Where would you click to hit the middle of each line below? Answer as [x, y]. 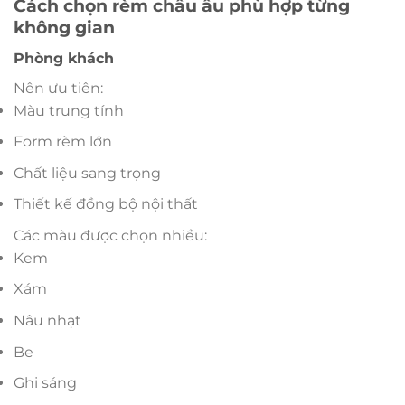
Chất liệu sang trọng [87, 173]
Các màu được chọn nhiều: [110, 235]
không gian [64, 27]
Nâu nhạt [47, 321]
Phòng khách [64, 58]
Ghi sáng [45, 383]
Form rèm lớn [63, 142]
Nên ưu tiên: [58, 88]
